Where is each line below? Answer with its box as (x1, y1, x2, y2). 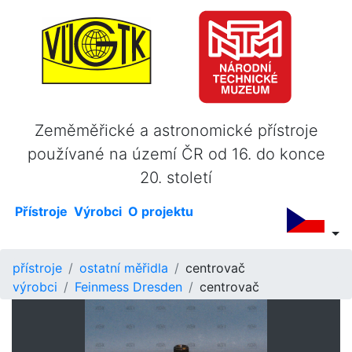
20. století (140, 168, 212, 188)
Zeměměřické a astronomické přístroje (34, 121, 318, 141)
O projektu (128, 203, 193, 220)
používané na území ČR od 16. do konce (27, 145, 325, 164)
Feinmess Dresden (75, 279, 182, 295)
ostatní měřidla (79, 260, 168, 277)
